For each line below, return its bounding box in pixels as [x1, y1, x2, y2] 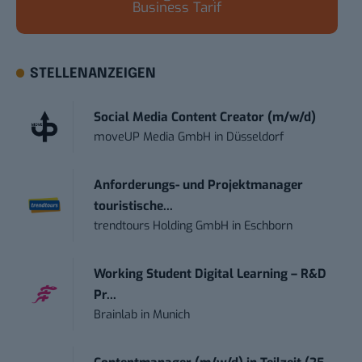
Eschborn [244, 217, 293, 234]
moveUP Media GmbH [94, 128, 212, 145]
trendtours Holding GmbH [94, 217, 229, 234]
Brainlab [94, 306, 138, 322]
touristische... [94, 197, 174, 214]
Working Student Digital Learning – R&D [94, 265, 327, 282]
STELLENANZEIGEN [30, 66, 157, 81]
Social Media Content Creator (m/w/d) [94, 108, 317, 125]
